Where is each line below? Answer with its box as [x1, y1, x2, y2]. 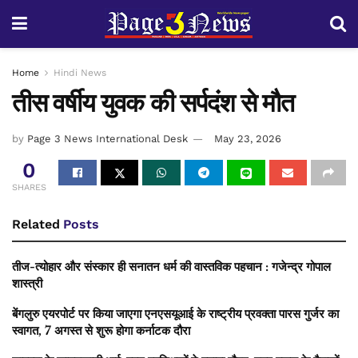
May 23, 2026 [214, 132, 281, 145]
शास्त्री [12, 275, 42, 291]
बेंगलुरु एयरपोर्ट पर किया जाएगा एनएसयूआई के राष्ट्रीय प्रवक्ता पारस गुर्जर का [12, 305, 339, 321]
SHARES [12, 181, 46, 193]
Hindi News [54, 67, 106, 78]
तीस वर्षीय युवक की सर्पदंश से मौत [12, 87, 294, 119]
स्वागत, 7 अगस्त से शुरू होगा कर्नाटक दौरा [12, 322, 190, 338]
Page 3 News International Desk [27, 132, 188, 145]
